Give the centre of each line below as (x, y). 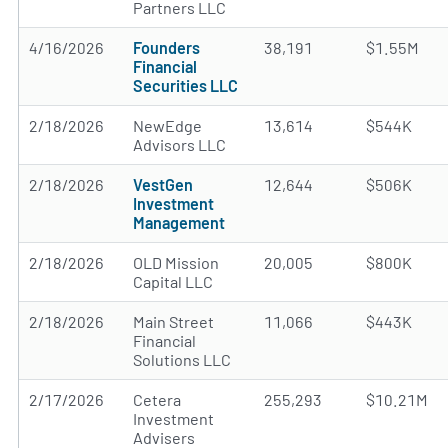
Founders (166, 47)
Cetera (157, 399)
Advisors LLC (179, 144)
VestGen (163, 184)
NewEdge (167, 125)
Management (179, 222)
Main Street (173, 321)
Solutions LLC (182, 359)
